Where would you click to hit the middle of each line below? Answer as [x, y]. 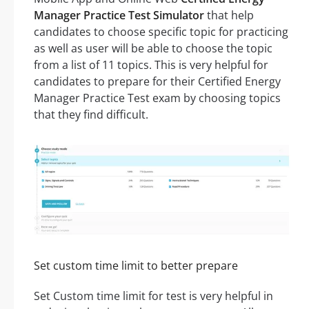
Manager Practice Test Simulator [119, 15]
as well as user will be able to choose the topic [153, 48]
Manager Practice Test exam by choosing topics [157, 98]
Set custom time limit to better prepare [136, 266]
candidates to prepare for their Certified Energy [157, 81]
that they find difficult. [91, 114]
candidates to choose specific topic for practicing [161, 31]
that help [229, 15]
